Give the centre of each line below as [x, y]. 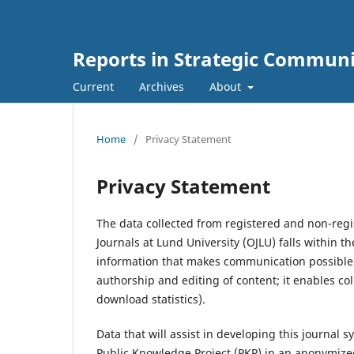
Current [93, 86]
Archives [162, 86]
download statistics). [151, 299]
